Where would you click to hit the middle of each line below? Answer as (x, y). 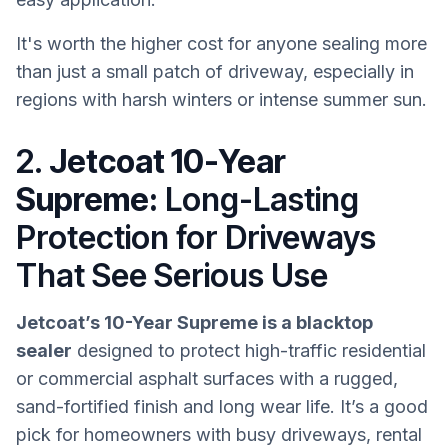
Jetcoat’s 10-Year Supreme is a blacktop (194, 323)
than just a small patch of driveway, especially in (215, 71)
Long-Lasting (258, 199)
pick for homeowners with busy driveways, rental (219, 435)
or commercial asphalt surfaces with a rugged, (207, 379)
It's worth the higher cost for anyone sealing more (221, 43)
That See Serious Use (172, 275)
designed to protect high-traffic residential (249, 351)
